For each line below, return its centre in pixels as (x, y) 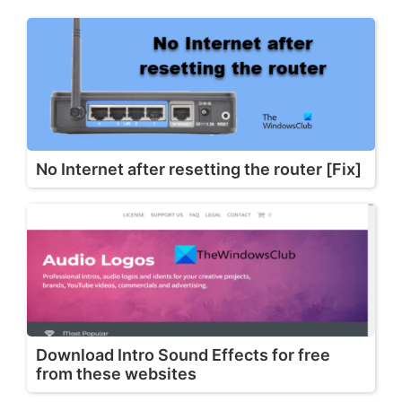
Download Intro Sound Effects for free (183, 355)
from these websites (116, 374)
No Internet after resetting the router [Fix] (199, 170)
